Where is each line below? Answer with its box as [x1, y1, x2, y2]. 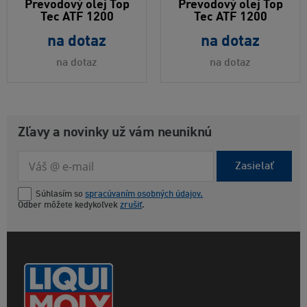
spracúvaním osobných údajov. [85, 189, 204, 199]
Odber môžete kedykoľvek [18, 201, 120, 210]
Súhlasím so [36, 189, 86, 199]
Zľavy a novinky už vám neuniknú [18, 126, 212, 140]
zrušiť [120, 201, 142, 210]
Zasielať [235, 160, 273, 172]
